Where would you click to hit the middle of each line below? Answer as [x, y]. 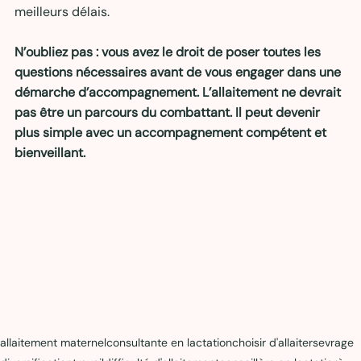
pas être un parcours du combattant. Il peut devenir [169, 112]
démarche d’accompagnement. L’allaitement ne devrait [179, 92]
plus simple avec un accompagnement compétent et [172, 132]
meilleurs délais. [62, 11]
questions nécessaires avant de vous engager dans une [179, 72]
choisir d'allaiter [272, 342]
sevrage [333, 342]
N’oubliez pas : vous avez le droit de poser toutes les [169, 52]
